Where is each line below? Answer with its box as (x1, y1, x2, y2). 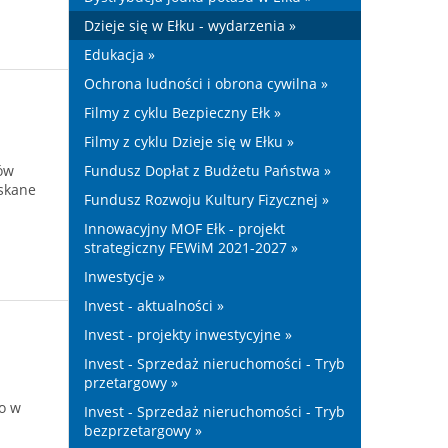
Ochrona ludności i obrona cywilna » (83, 74, 328, 93)
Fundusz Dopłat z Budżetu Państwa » (83, 161, 331, 180)
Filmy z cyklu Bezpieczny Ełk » (83, 103, 281, 122)
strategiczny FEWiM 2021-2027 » (83, 238, 298, 257)
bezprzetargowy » (83, 421, 202, 440)
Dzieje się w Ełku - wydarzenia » (83, 16, 296, 35)
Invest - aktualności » (83, 296, 224, 315)
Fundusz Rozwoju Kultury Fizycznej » (83, 190, 329, 209)
